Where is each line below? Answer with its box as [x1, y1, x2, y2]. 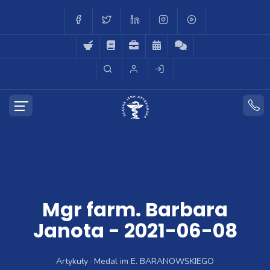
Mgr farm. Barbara [42, 196, 228, 223]
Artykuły [56, 256, 89, 267]
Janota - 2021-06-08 [33, 217, 237, 244]
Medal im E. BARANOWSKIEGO [93, 256, 214, 267]
